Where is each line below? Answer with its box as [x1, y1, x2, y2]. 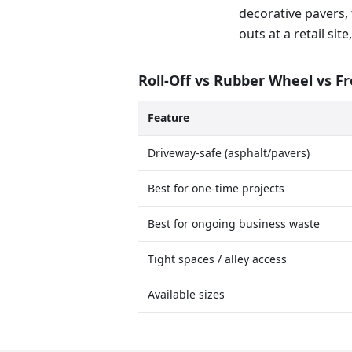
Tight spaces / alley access [148, 251, 287, 266]
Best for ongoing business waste [148, 216, 320, 231]
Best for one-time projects [148, 181, 284, 196]
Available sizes [148, 287, 225, 302]
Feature [148, 110, 189, 125]
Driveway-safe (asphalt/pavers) [148, 145, 310, 160]
